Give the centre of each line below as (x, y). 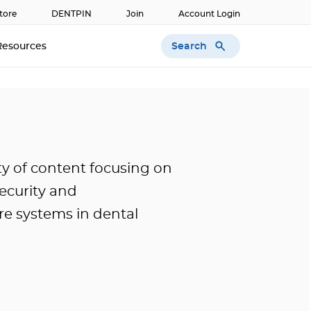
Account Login (209, 14)
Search (190, 46)
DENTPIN (72, 14)
